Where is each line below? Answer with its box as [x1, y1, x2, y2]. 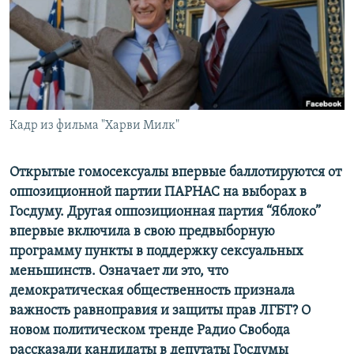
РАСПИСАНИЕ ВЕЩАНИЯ [14, 7, 160, 22]
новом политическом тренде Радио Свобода [9, 323, 290, 339]
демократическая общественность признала [9, 284, 295, 299]
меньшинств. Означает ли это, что [9, 264, 228, 280]
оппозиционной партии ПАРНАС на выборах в [9, 185, 307, 201]
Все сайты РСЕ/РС [27, 185, 137, 201]
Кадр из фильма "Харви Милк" [9, 119, 179, 133]
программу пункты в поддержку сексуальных [9, 244, 303, 260]
